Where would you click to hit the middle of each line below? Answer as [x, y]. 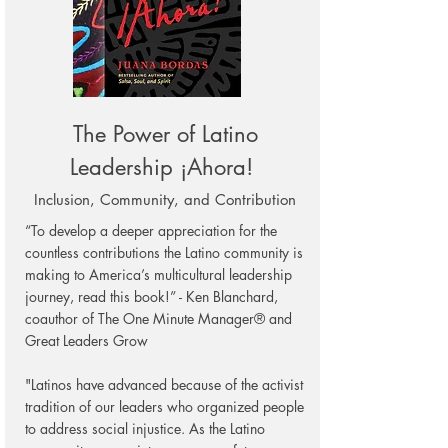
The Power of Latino [165, 134]
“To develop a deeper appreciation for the [151, 230]
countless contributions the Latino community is [164, 252]
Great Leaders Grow [86, 340]
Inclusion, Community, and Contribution [165, 199]
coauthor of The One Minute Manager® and [158, 318]
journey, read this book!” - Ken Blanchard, [151, 296]
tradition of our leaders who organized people [164, 406]
